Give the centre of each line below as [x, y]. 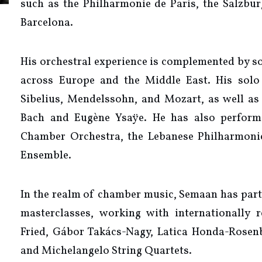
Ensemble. [46, 155]
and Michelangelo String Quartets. [106, 251]
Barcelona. [48, 23]
